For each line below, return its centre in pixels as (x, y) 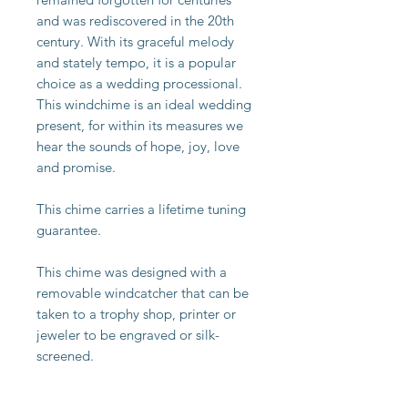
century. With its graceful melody (135, 42)
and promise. (76, 168)
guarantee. (69, 230)
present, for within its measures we (140, 126)
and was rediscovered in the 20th (135, 21)
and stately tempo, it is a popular (136, 63)
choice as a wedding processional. (139, 84)
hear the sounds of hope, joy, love (138, 147)
